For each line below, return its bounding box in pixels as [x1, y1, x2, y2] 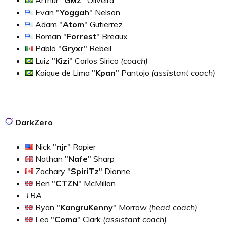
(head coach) [149, 202, 197, 212]
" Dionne [99, 165, 130, 176]
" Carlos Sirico [69, 55, 121, 66]
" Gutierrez [84, 19, 123, 29]
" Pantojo [116, 67, 151, 78]
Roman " [33, 31, 67, 41]
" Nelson [89, 7, 120, 17]
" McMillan [78, 178, 116, 188]
